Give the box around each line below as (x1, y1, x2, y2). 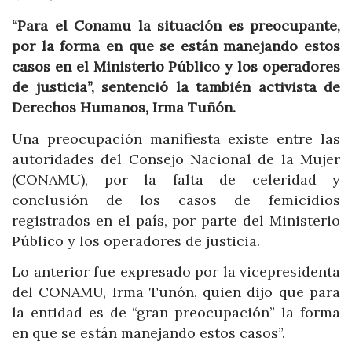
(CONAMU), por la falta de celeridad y (12, 170, 340, 189)
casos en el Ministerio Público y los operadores (12, 57, 340, 76)
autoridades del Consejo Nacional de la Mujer (12, 149, 340, 168)
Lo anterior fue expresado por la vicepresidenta (12, 262, 340, 281)
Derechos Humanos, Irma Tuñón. (12, 98, 236, 117)
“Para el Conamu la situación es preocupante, (12, 16, 340, 35)
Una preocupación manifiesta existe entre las (12, 129, 340, 148)
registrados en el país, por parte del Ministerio (12, 211, 340, 229)
